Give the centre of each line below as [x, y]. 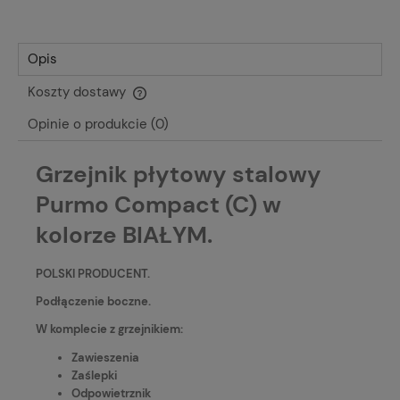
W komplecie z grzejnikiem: [109, 329]
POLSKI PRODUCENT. [93, 273]
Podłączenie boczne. [93, 301]
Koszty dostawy [79, 92]
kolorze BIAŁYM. [124, 235]
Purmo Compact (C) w [158, 205]
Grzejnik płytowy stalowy [179, 175]
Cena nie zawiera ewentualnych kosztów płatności [167, 104]
